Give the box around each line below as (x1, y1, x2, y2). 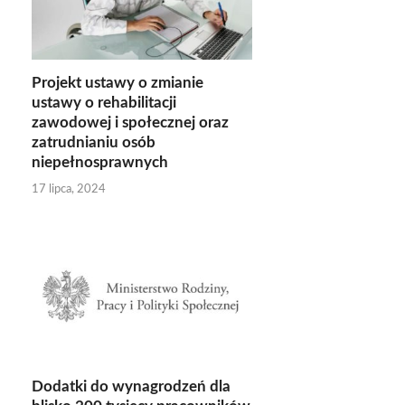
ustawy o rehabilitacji (32, 95, 176, 111)
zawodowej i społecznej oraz (32, 115, 229, 131)
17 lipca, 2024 (32, 183, 106, 195)
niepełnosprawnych (32, 155, 168, 171)
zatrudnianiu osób (32, 135, 155, 151)
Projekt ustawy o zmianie (32, 75, 203, 91)
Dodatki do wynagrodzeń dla (32, 378, 231, 394)
